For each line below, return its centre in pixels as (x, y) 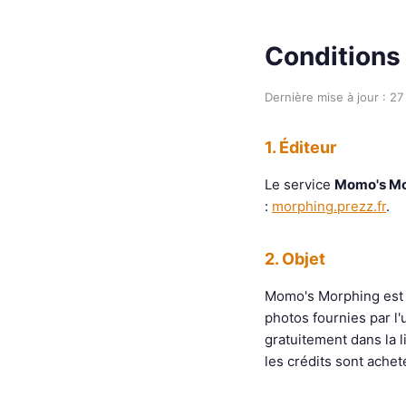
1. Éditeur (300, 147)
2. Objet (295, 259)
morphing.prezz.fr (329, 206)
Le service (300, 184)
